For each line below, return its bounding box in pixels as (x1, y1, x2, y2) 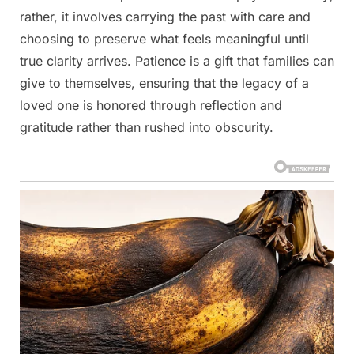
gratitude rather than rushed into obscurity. (20, 119, 273, 135)
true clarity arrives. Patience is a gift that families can (20, 52, 334, 69)
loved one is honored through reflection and (20, 96, 282, 113)
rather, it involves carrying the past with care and (20, 8, 311, 24)
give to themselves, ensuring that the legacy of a (20, 74, 309, 91)
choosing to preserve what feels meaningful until (20, 30, 309, 47)
